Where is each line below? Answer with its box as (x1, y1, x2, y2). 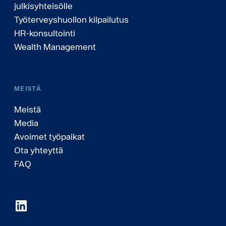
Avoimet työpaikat (14, 131, 85, 142)
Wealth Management (14, 41, 96, 52)
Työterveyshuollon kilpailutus (14, 14, 129, 25)
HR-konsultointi (14, 28, 75, 39)
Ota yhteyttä (14, 145, 63, 156)
